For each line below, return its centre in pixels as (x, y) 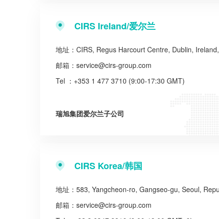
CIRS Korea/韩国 (108, 166)
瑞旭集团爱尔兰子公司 (90, 113)
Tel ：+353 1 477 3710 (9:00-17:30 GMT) (120, 81)
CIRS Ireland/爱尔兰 (115, 26)
